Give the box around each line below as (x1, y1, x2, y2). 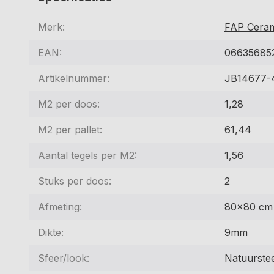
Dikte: (38, 226, 64, 239)
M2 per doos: (38, 97, 100, 110)
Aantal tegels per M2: (38, 149, 137, 161)
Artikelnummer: (38, 72, 109, 84)
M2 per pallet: (38, 123, 102, 136)
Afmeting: (38, 200, 82, 213)
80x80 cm (224, 200, 273, 213)
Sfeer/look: (38, 251, 89, 264)
